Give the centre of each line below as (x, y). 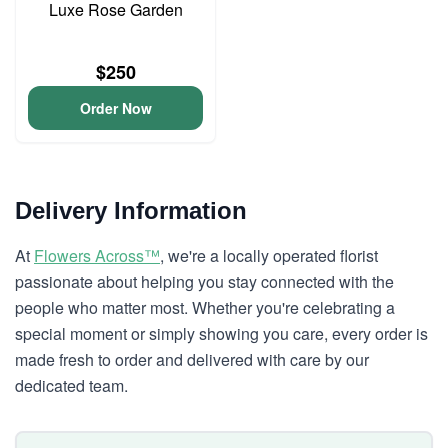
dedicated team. (71, 385)
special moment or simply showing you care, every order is (221, 333)
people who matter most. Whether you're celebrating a (205, 307)
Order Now (115, 108)
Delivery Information (131, 210)
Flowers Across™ (97, 255)
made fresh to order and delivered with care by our (192, 359)
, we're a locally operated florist (269, 255)
